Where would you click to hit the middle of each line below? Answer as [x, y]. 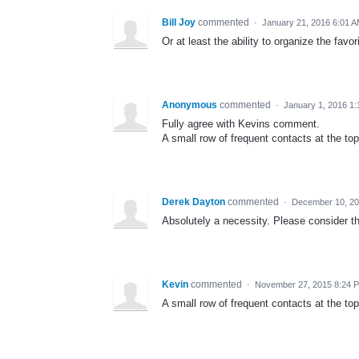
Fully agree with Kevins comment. [241, 123]
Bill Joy [179, 22]
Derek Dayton [195, 202]
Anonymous [190, 105]
